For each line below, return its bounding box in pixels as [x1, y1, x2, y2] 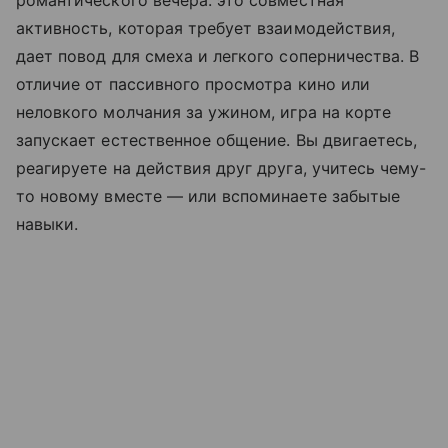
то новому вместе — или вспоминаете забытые [16, 186, 401, 207]
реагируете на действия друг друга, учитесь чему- [16, 158, 427, 179]
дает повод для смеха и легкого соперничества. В [16, 46, 420, 67]
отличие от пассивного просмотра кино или [16, 74, 370, 95]
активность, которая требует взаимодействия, [16, 18, 396, 39]
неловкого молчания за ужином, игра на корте [16, 102, 392, 123]
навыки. [16, 214, 79, 235]
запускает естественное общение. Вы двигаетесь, [16, 130, 418, 151]
